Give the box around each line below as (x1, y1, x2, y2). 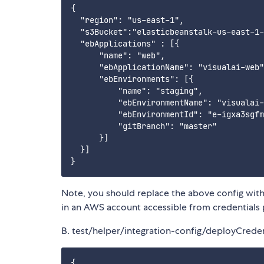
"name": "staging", (71, 85, 203, 97)
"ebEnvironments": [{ (71, 74, 193, 85)
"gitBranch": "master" (71, 121, 217, 132)
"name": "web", (71, 50, 165, 61)
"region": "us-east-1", (71, 15, 184, 26)
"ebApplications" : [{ (71, 38, 179, 49)
